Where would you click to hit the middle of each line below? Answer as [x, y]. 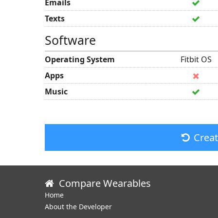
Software [70, 40]
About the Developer [78, 207]
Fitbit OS [196, 59]
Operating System [80, 59]
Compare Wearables [105, 183]
